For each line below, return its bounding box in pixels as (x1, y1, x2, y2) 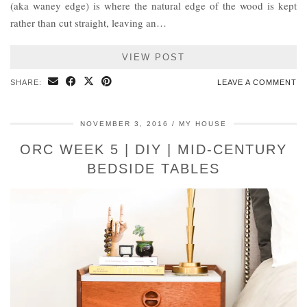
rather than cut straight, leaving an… (10, 16, 167, 30)
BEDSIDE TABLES (87, 161, 220, 177)
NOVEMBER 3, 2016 (80, 120, 169, 128)
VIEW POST (122, 52, 185, 63)
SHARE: (10, 78, 45, 87)
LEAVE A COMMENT (217, 78, 297, 87)
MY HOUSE (179, 120, 227, 128)
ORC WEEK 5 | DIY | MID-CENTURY (20, 142, 287, 158)
